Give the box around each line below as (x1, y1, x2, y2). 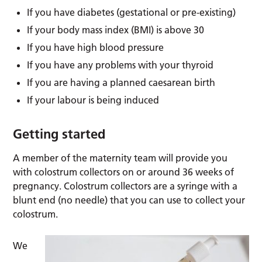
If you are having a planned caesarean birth (27, 76, 216, 88)
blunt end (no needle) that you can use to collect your (13, 194, 246, 206)
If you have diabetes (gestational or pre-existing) (27, 6, 236, 18)
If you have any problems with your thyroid (27, 58, 214, 71)
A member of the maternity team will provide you (13, 151, 228, 164)
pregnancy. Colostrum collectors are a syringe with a (13, 180, 238, 192)
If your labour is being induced (27, 94, 160, 106)
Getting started (13, 125, 106, 142)
